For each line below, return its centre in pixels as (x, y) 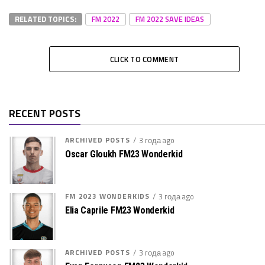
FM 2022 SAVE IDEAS (170, 19)
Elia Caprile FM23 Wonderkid (120, 210)
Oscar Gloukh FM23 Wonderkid (124, 154)
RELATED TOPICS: (46, 19)
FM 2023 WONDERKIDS (108, 196)
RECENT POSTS (45, 113)
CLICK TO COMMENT (144, 59)
